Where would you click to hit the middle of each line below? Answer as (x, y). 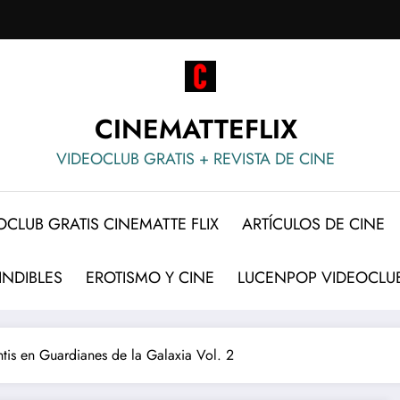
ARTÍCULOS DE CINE (313, 225)
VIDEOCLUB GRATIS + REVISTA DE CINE (196, 159)
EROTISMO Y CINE (150, 278)
